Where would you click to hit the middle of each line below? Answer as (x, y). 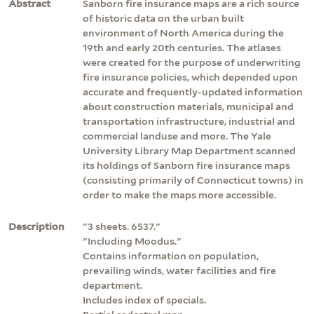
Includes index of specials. (144, 300)
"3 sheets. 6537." (122, 226)
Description (36, 226)
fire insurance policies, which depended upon (190, 77)
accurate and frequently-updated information (193, 91)
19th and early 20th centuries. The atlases (182, 47)
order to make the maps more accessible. (179, 194)
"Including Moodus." (132, 241)
